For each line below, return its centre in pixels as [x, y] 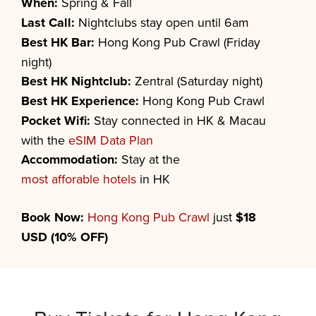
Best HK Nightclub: [76, 81]
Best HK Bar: [58, 42]
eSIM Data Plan [111, 140]
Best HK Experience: [80, 101]
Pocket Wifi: [56, 121]
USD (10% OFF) [65, 237]
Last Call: [48, 23]
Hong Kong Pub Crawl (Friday [177, 42]
